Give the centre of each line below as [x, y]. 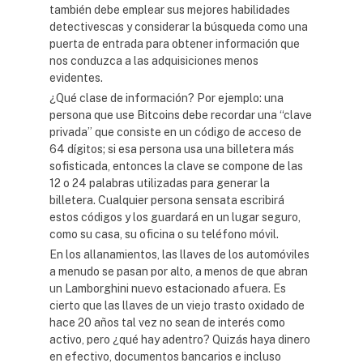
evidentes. [76, 78]
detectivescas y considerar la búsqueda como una [179, 27]
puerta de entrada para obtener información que [175, 44]
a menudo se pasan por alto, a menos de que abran [179, 271]
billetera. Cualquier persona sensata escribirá [167, 200]
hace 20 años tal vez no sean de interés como [167, 322]
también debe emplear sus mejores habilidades [170, 10]
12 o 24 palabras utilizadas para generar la [160, 183]
